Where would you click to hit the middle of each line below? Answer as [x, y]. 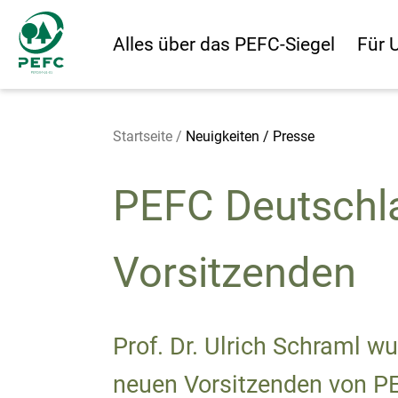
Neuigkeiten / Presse [250, 136]
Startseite [142, 136]
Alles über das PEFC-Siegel [223, 44]
